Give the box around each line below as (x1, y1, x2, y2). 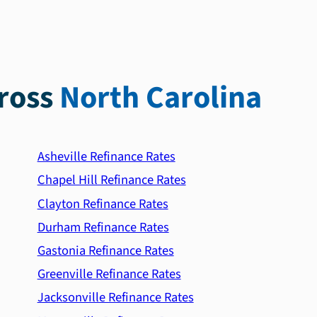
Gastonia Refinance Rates (37, 241, 174, 260)
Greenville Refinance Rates (37, 265, 181, 284)
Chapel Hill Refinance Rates (37, 171, 186, 190)
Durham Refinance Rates (37, 217, 169, 236)
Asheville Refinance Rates (37, 147, 175, 166)
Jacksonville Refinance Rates (37, 288, 194, 307)
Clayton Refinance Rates (37, 194, 168, 213)
